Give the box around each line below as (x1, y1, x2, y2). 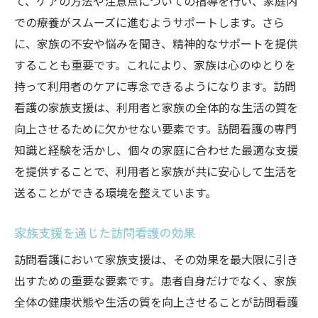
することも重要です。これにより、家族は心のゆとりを (14, 56, 296, 73)
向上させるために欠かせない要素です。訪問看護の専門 (14, 120, 297, 137)
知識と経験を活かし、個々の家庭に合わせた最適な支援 (14, 141, 298, 158)
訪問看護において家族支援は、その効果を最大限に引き (14, 251, 298, 268)
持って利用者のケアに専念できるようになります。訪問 (14, 77, 296, 94)
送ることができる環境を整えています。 (14, 184, 216, 201)
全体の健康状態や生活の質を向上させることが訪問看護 (14, 293, 298, 310)
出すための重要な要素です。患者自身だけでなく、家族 (14, 272, 297, 289)
